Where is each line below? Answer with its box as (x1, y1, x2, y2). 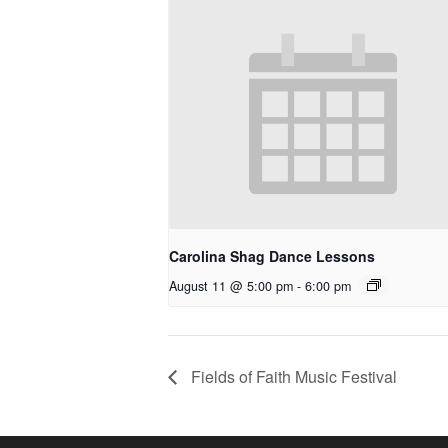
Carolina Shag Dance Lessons (169, 246, 375, 267)
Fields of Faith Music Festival (187, 364, 397, 388)
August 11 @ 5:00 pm (169, 277, 293, 296)
